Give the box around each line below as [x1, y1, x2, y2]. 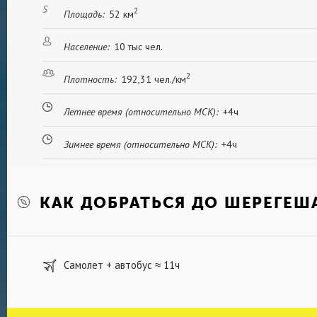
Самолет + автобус [64, 258, 155, 272]
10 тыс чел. [114, 40, 163, 53]
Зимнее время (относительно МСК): [64, 138, 217, 151]
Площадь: [64, 8, 105, 21]
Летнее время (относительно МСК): [64, 105, 219, 118]
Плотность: [64, 73, 117, 86]
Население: [64, 40, 110, 53]
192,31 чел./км [121, 73, 186, 86]
